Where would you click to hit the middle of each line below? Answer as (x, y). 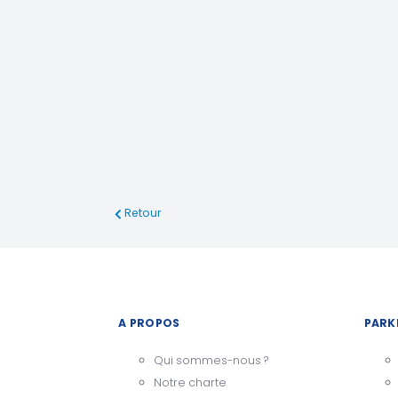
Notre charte (190, 382)
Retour (143, 212)
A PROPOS (149, 323)
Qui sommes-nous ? (211, 360)
